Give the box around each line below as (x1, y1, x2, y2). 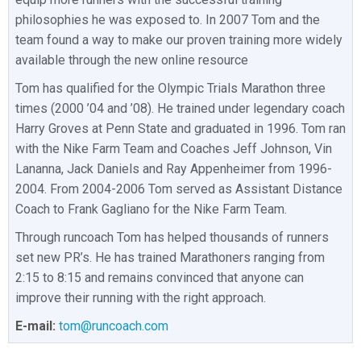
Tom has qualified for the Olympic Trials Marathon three (15, 80, 326, 96)
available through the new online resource (15, 52, 248, 68)
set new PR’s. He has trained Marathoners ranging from (15, 249, 325, 265)
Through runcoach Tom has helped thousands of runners (15, 229, 329, 245)
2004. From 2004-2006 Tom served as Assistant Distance (15, 180, 342, 197)
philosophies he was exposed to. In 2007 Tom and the (15, 11, 320, 27)
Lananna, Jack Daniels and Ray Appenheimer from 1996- (15, 160, 332, 176)
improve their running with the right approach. (15, 289, 266, 305)
